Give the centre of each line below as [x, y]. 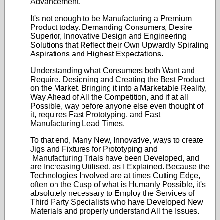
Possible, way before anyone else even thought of [117, 106]
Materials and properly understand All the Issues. [118, 211]
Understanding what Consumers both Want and [113, 70]
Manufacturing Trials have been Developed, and [115, 158]
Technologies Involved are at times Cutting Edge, [115, 176]
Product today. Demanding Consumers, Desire [111, 27]
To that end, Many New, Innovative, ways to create [117, 140]
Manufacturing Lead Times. [78, 124]
